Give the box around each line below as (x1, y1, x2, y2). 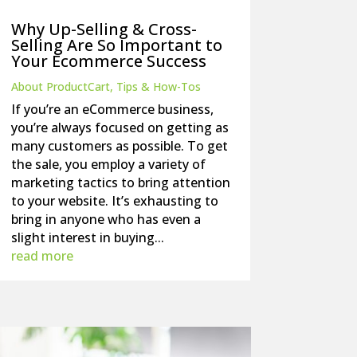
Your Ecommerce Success (10, 50, 206, 73)
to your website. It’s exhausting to (10, 192, 218, 210)
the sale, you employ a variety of (10, 155, 206, 174)
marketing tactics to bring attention (10, 174, 230, 192)
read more (10, 247, 73, 265)
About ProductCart (10, 79, 110, 95)
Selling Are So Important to (10, 34, 222, 57)
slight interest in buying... (10, 229, 164, 247)
